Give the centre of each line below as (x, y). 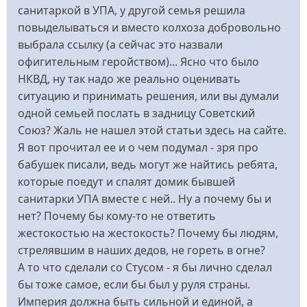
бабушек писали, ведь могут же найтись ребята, (148, 164)
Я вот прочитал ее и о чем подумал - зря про (138, 147)
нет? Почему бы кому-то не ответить (117, 216)
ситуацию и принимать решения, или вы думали (148, 96)
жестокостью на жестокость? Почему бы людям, (148, 233)
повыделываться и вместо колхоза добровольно (149, 27)
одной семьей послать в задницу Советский (136, 113)
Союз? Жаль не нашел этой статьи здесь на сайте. (152, 130)
